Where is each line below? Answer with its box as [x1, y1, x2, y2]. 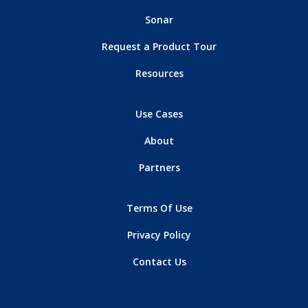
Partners [138, 161, 180, 175]
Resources [135, 67, 184, 80]
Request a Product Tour [102, 40, 217, 54]
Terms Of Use [126, 201, 192, 215]
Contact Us [132, 255, 186, 269]
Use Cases [135, 107, 183, 121]
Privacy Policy [127, 228, 191, 242]
